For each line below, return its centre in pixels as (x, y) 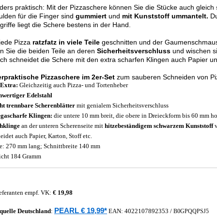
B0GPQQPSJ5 (191, 211)
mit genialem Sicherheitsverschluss (122, 105)
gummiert (91, 16)
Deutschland (34, 211)
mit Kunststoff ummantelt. (165, 16)
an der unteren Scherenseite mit (62, 126)
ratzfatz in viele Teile (66, 42)
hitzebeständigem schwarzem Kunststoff (159, 126)
